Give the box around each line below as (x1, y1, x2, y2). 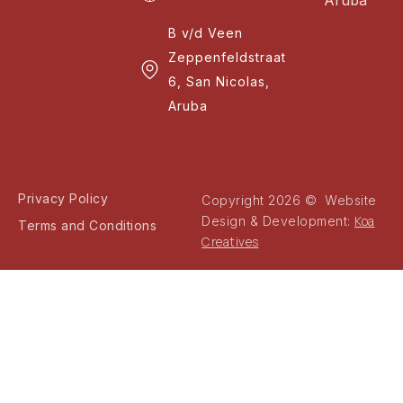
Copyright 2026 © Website (201, 193, 377, 209)
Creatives (201, 233, 259, 251)
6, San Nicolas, (168, 74, 271, 90)
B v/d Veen (168, 25, 244, 41)
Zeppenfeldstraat (168, 49, 287, 66)
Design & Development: (201, 213, 354, 229)
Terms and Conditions (18, 218, 157, 234)
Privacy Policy (18, 191, 108, 207)
